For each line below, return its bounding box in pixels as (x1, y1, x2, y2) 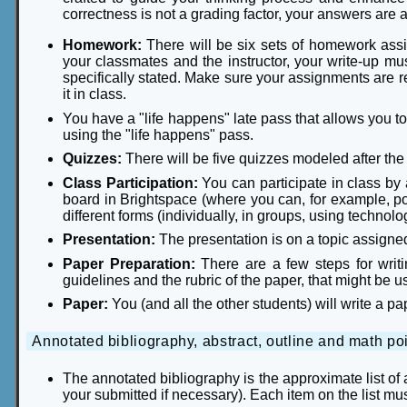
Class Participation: (63, 174, 198, 191)
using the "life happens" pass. (63, 126, 253, 143)
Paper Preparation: (63, 255, 202, 272)
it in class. (63, 86, 126, 103)
